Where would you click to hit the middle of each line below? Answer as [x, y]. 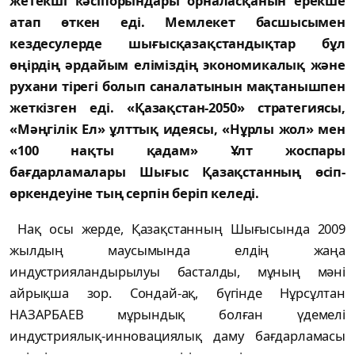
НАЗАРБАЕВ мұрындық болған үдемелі [177, 315]
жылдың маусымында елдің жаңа [177, 250]
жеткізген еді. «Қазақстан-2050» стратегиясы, [177, 108]
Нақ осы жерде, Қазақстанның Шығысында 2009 [181, 229]
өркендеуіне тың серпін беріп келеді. [135, 193]
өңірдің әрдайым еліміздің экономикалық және [177, 65]
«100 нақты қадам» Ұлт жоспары [177, 151]
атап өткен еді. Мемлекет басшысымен [177, 22]
